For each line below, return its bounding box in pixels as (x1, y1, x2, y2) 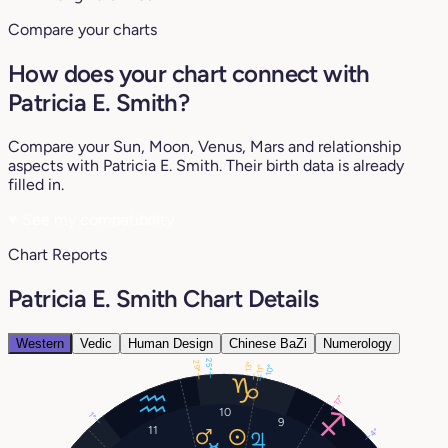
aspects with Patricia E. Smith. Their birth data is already (8, 155, 404, 175)
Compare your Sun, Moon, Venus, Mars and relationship (8, 136, 401, 156)
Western (16, 335, 64, 351)
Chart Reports (8, 244, 107, 264)
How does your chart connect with (8, 58, 370, 88)
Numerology (323, 335, 392, 351)
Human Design (128, 335, 213, 351)
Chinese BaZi (229, 335, 307, 351)
